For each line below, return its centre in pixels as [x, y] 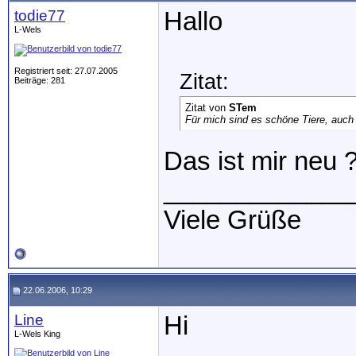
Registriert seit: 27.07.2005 [66, 71]
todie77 [40, 15]
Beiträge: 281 [40, 80]
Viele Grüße [232, 220]
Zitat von [207, 108]
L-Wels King [37, 334]
